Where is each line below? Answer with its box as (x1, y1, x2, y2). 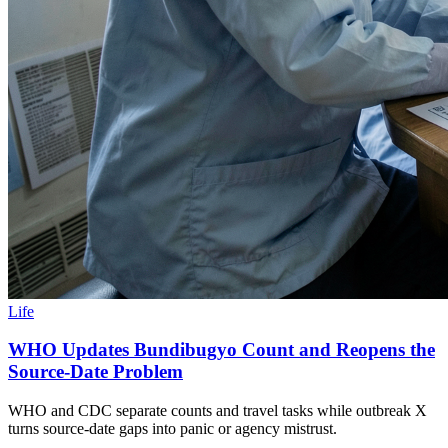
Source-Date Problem (8, 361, 183, 383)
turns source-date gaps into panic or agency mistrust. (8, 420, 337, 438)
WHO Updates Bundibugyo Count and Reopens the (8, 339, 435, 361)
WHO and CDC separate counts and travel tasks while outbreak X (8, 402, 427, 420)
